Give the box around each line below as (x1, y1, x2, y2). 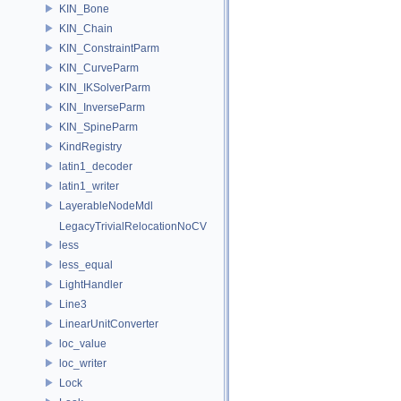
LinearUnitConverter (59, 317, 158, 330)
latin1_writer (59, 179, 119, 192)
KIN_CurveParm (59, 61, 139, 74)
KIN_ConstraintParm (59, 41, 159, 55)
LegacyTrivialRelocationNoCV (59, 220, 207, 233)
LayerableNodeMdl (59, 199, 153, 212)
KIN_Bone (59, 2, 109, 15)
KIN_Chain (59, 21, 113, 35)
